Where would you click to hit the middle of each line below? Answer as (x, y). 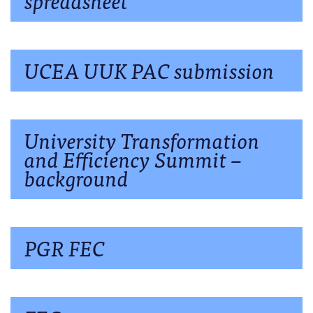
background (77, 177)
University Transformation (142, 139)
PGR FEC (65, 247)
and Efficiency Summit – (133, 158)
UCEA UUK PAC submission (150, 70)
